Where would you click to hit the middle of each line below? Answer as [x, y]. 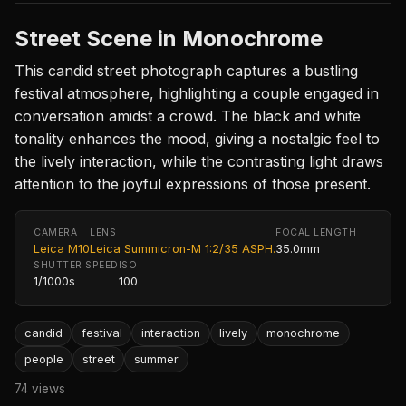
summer [156, 359]
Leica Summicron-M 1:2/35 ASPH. [183, 248]
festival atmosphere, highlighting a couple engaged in [197, 93]
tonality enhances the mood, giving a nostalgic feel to [197, 138]
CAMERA [56, 232]
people [43, 359]
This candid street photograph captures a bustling [186, 70]
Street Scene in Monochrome [169, 38]
